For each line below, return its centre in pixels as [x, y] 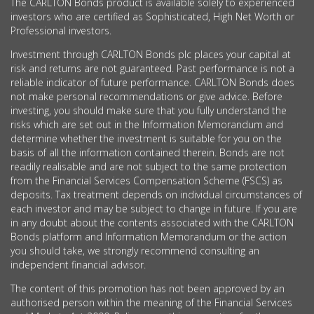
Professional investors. [62, 30]
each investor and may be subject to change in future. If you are [154, 209]
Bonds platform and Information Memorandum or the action [149, 237]
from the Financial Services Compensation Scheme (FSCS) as [146, 180]
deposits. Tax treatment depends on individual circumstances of [156, 194]
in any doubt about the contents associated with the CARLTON [152, 223]
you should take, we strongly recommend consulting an [135, 251]
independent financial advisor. [78, 265]
